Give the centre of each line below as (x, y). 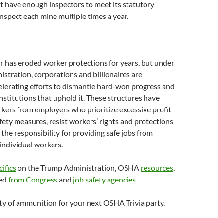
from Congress (33, 180)
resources (157, 168)
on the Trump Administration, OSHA (78, 168)
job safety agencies (104, 180)
